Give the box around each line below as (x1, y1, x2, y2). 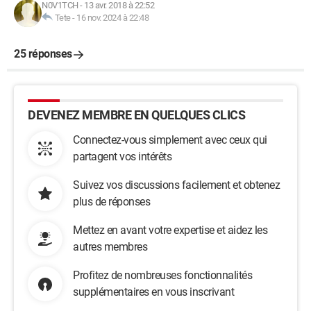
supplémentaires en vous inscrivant (73, 285, 234, 299)
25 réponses (14, 47, 72, 60)
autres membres (73, 240, 147, 253)
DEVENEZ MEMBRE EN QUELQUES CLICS (28, 108, 245, 122)
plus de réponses (73, 195, 150, 208)
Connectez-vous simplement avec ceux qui (73, 133, 267, 146)
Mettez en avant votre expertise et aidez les (73, 224, 267, 237)
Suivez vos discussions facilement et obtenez (73, 178, 280, 192)
